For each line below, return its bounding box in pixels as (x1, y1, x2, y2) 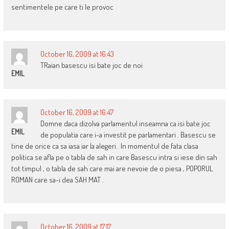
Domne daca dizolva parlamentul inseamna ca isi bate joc (40, 119, 211, 129)
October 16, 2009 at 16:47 (40, 107, 113, 118)
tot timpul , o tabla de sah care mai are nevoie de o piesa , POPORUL (11, 164, 213, 174)
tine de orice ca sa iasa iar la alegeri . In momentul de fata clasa (11, 141, 198, 151)
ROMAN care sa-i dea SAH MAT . (11, 175, 104, 185)
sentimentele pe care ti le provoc (11, 2, 113, 12)
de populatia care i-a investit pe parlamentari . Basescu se (40, 130, 216, 140)
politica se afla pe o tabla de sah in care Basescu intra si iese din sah (11, 152, 217, 163)
